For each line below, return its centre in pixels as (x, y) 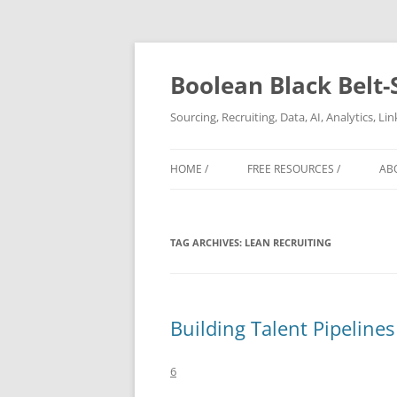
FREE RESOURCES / (294, 169)
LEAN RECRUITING (288, 242)
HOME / (189, 169)
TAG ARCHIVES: (207, 242)
